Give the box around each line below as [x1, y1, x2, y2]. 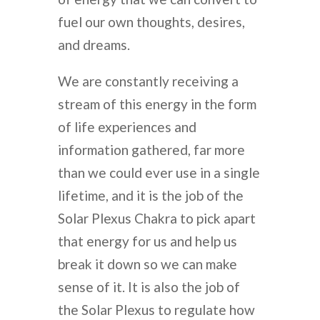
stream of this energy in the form [57, 96, 256, 113]
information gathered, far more [57, 141, 245, 159]
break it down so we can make [57, 256, 237, 273]
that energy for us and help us [57, 233, 237, 250]
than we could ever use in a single [57, 164, 260, 181]
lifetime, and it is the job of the [57, 187, 244, 204]
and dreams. [57, 36, 130, 54]
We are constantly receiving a [57, 73, 239, 90]
